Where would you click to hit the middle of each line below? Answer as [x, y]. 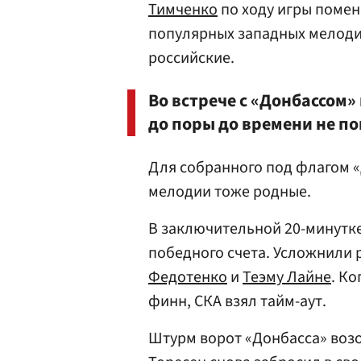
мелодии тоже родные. [231, 192]
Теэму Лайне [287, 277]
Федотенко [188, 277]
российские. [193, 58]
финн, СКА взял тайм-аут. [239, 301]
